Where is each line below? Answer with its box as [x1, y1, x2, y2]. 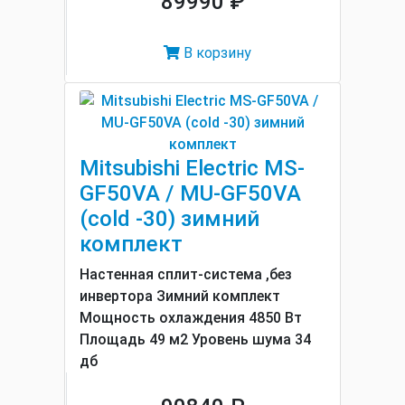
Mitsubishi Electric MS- [80, 155, 305, 181]
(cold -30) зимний [80, 206, 259, 231]
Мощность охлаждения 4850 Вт [80, 309, 302, 326]
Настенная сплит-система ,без [80, 266, 292, 283]
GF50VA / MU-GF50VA [80, 181, 301, 206]
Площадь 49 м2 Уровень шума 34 [80, 331, 311, 348]
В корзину [180, 44, 251, 61]
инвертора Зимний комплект [80, 287, 280, 305]
